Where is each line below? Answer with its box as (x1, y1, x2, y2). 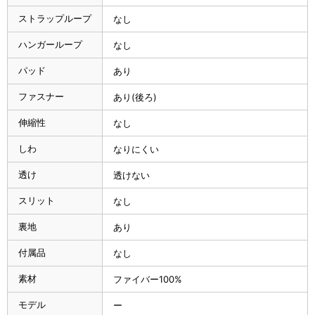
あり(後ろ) (113, 91, 157, 103)
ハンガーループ (18, 38, 82, 50)
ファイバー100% (113, 273, 182, 285)
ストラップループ (18, 12, 91, 24)
